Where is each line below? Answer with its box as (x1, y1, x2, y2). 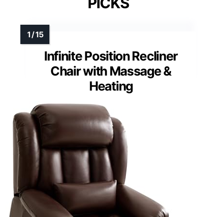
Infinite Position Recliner (44, 48, 178, 64)
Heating (89, 78, 133, 94)
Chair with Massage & (50, 63, 171, 79)
